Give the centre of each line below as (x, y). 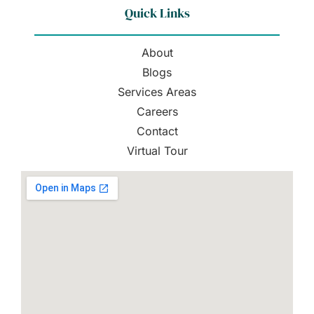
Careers (157, 111)
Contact (157, 131)
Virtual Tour (157, 150)
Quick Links (157, 13)
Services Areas (157, 91)
